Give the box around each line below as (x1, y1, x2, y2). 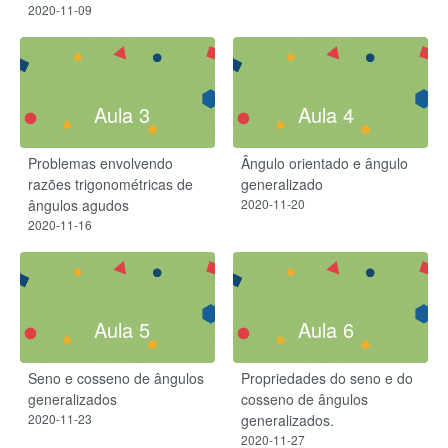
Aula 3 (94, 100, 150, 130)
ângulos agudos (28, 194, 129, 215)
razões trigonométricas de (28, 173, 193, 194)
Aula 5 (94, 315, 150, 345)
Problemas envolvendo (28, 152, 173, 173)
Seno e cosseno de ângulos (28, 367, 204, 388)
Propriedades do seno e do (241, 367, 413, 388)
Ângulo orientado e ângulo (241, 152, 408, 173)
